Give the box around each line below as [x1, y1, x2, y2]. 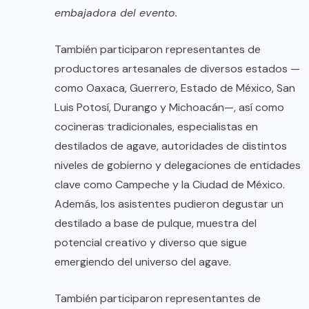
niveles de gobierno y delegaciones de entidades [54, 157, 301, 172]
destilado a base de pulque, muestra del [54, 215, 257, 230]
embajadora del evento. [54, 5, 177, 20]
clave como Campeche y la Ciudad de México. [54, 177, 285, 192]
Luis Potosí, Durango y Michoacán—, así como [54, 99, 284, 114]
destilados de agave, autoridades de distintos [54, 138, 287, 153]
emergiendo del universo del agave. [54, 254, 231, 269]
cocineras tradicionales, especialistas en [54, 119, 258, 134]
